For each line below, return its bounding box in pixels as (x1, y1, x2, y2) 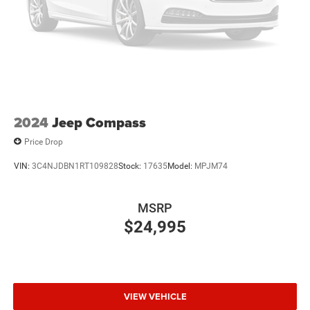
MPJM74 (194, 161, 228, 171)
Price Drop (24, 136, 63, 147)
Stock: (118, 161, 143, 171)
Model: (167, 161, 194, 171)
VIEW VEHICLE (123, 289, 187, 303)
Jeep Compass (52, 112, 146, 134)
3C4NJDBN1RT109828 (32, 161, 118, 171)
